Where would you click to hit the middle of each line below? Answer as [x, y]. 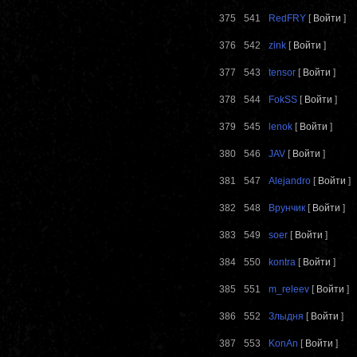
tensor [282, 73]
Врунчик [287, 208]
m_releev [289, 290]
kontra [282, 263]
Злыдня [286, 317]
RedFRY [287, 19]
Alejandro [290, 181]
